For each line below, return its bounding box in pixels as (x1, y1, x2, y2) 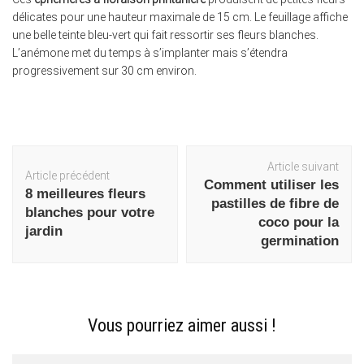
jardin (25, 223, 63, 240)
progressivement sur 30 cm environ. (12, 64, 197, 78)
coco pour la (258, 214, 339, 231)
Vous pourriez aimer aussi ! (88, 315, 276, 336)
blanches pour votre (25, 205, 154, 221)
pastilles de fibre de (211, 196, 339, 212)
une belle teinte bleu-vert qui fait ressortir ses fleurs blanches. (12, 28, 318, 42)
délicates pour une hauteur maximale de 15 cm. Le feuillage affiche (12, 11, 348, 24)
